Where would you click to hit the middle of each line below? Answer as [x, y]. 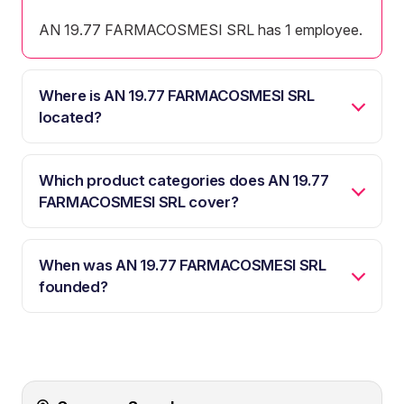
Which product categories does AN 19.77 [184, 180]
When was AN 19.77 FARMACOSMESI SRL [183, 265]
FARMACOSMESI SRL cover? [139, 202]
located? [70, 117]
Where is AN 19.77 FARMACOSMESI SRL [177, 95]
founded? [73, 286]
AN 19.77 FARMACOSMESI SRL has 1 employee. [201, 29]
